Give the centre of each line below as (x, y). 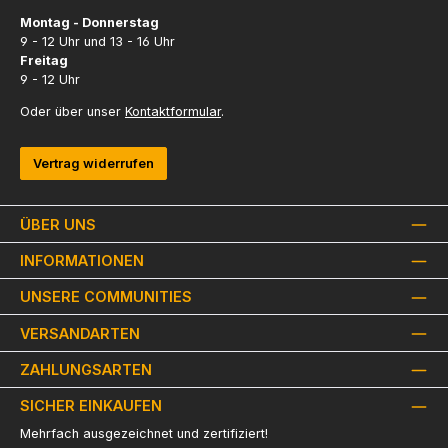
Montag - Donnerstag (89, 23)
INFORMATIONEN (82, 260)
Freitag (44, 61)
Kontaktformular (173, 112)
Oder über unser (72, 112)
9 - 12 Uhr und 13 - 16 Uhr (97, 42)
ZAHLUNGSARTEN (86, 370)
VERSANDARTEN (80, 333)
